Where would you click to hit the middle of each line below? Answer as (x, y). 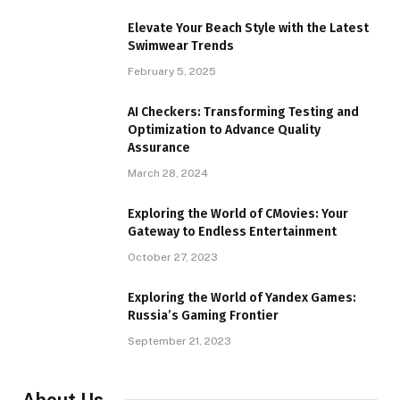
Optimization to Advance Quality (224, 130)
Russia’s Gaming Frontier (203, 316)
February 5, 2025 (172, 72)
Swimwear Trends (181, 46)
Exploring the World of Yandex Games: (242, 298)
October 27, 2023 (173, 258)
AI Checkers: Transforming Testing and (243, 112)
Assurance (159, 148)
